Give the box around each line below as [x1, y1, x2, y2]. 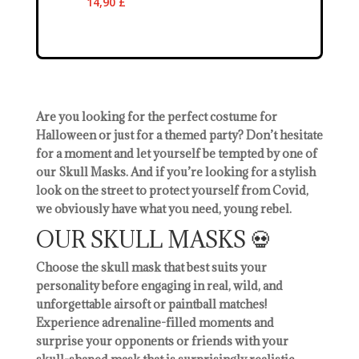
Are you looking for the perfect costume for [35, 108, 277, 124]
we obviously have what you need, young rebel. [35, 200, 292, 216]
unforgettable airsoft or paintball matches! [35, 296, 267, 312]
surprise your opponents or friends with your [35, 333, 288, 349]
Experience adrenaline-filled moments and [35, 314, 274, 330]
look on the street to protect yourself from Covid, [35, 182, 309, 198]
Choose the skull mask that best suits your [35, 259, 267, 275]
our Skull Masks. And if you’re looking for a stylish [35, 163, 316, 179]
